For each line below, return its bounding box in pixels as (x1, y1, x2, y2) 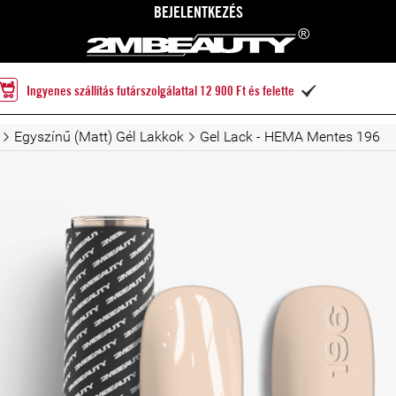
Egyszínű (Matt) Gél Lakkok (14, 128, 184, 145)
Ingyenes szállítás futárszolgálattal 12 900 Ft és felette (26, 86, 294, 98)
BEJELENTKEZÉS (153, 5, 243, 20)
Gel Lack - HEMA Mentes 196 (200, 128, 380, 145)
